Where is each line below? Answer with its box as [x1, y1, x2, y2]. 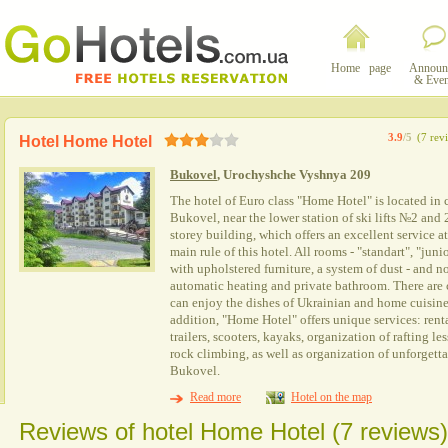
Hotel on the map [291, 390, 372, 404]
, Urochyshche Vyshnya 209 [217, 167, 371, 182]
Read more [190, 390, 241, 404]
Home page [324, 61, 391, 75]
